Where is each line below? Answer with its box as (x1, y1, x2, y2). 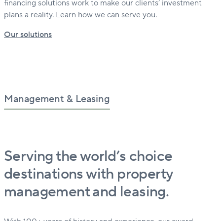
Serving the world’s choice (4, 147, 173, 166)
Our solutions (4, 30, 52, 40)
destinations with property (4, 164, 173, 184)
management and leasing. (4, 182, 169, 202)
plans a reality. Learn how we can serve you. (4, 10, 157, 20)
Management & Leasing (4, 92, 110, 106)
